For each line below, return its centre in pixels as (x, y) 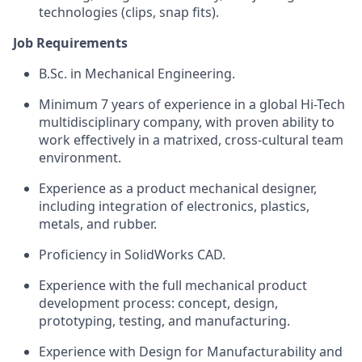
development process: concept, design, (158, 303)
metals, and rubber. (98, 224)
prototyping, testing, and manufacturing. (164, 321)
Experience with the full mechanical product (173, 285)
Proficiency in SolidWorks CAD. (132, 255)
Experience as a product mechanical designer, (178, 188)
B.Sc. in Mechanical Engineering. (137, 74)
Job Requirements (70, 43)
